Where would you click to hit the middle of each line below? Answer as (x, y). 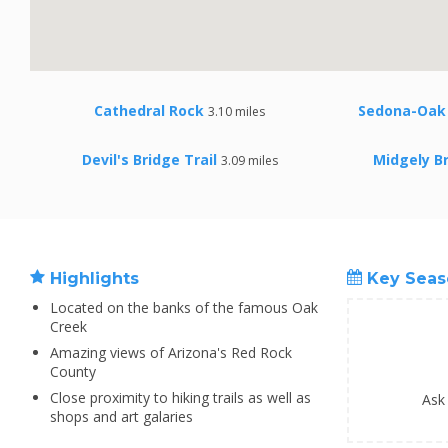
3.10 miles (237, 111)
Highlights (92, 278)
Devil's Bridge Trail (149, 159)
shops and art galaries (121, 416)
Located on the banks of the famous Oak (184, 307)
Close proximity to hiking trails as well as (180, 397)
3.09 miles (249, 160)
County (73, 371)
